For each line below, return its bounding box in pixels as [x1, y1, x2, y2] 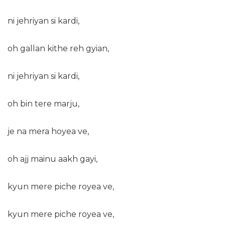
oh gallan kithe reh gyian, [8, 44, 109, 54]
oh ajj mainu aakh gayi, [8, 154, 97, 164]
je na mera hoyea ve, [8, 127, 89, 137]
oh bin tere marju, [8, 99, 79, 109]
